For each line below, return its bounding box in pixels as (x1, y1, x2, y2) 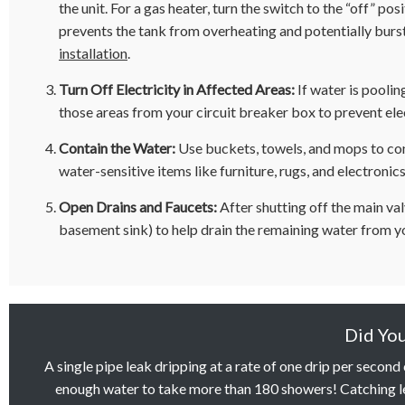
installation (59, 44, 127, 61)
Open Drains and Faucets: (59, 198, 217, 215)
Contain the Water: (59, 139, 175, 156)
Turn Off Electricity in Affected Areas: (59, 80, 295, 98)
